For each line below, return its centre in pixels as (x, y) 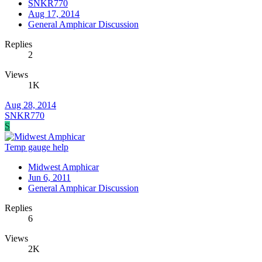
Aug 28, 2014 (30, 105)
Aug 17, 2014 (54, 14)
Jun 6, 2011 (49, 178)
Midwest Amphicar (63, 167)
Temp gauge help (37, 147)
